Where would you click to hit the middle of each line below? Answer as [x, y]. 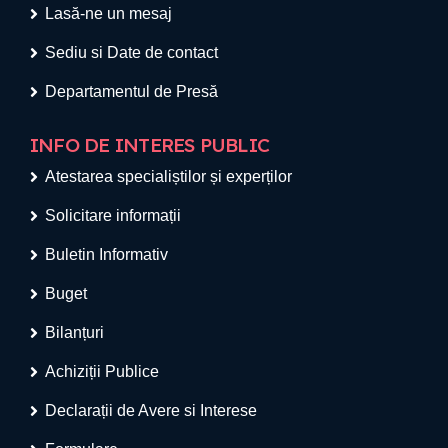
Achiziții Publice [102, 372]
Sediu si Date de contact [131, 53]
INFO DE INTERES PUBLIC [150, 145]
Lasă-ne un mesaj [108, 14]
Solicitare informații [113, 216]
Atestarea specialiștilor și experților [168, 177]
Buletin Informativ [106, 255]
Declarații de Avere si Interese [151, 411]
